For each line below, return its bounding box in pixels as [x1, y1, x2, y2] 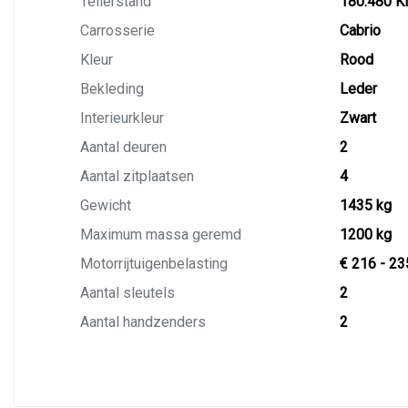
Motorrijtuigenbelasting [80, 255, 228, 272]
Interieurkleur [80, 109, 164, 127]
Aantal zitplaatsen [80, 168, 194, 185]
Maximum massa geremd [80, 226, 241, 243]
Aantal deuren [80, 138, 167, 156]
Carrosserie [80, 22, 155, 39]
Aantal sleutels [80, 284, 175, 301]
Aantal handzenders [80, 313, 206, 331]
